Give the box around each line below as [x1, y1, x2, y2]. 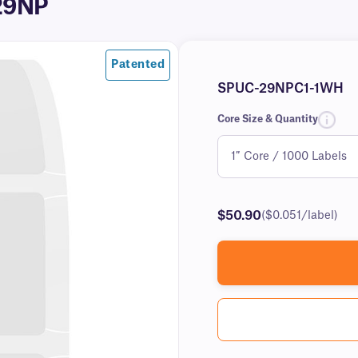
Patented [111, 59, 165, 70]
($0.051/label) [261, 210, 338, 221]
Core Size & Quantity [217, 114, 318, 124]
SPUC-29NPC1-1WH [217, 82, 344, 95]
